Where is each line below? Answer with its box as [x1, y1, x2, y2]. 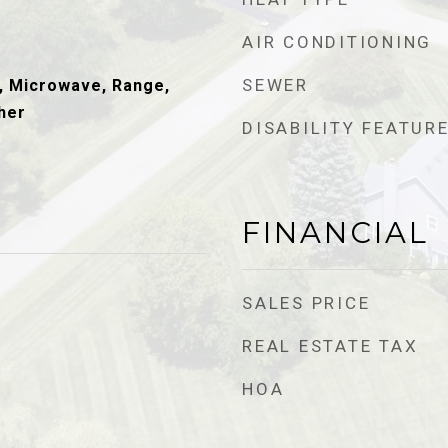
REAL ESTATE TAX [242, 336, 419, 356]
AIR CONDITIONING [242, 32, 432, 52]
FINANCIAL [242, 215, 429, 250]
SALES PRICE [242, 293, 371, 313]
